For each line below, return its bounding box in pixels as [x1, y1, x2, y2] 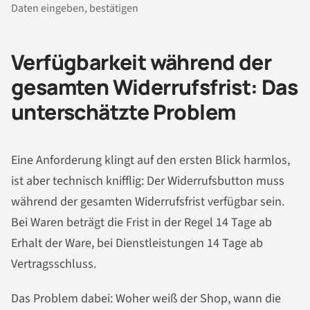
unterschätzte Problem [11, 97, 236, 126]
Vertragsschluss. [11, 255, 96, 273]
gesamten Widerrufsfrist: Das [11, 72, 298, 101]
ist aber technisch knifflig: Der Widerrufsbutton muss [11, 172, 284, 190]
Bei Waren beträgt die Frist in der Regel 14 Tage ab [11, 214, 272, 232]
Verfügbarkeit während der [11, 47, 271, 76]
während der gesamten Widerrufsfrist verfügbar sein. [11, 193, 284, 211]
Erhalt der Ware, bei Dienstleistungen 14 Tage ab [11, 235, 263, 253]
